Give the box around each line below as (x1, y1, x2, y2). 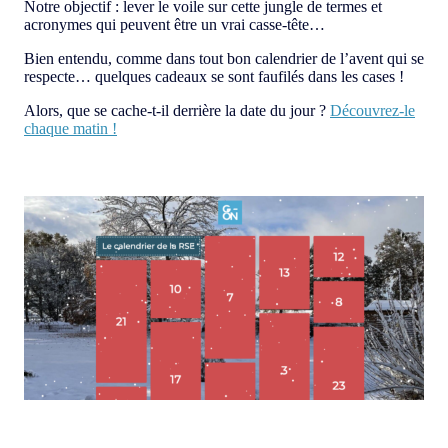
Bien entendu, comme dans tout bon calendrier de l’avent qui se (24, 50, 424, 68)
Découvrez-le (330, 102, 415, 120)
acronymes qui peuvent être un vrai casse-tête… (24, 16, 325, 34)
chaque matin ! (24, 120, 117, 138)
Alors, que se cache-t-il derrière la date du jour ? (24, 102, 330, 120)
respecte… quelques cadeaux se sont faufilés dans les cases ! (24, 68, 404, 86)
